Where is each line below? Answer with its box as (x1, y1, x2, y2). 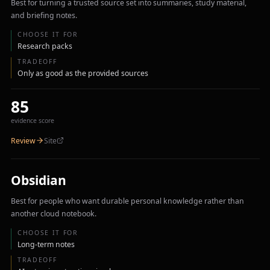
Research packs (17, 40, 72, 51)
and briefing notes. (10, 10, 77, 20)
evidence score (10, 116, 54, 125)
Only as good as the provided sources (17, 67, 148, 78)
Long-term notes (17, 239, 75, 250)
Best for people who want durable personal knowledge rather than (10, 196, 244, 206)
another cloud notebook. (10, 209, 96, 219)
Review (10, 135, 36, 146)
